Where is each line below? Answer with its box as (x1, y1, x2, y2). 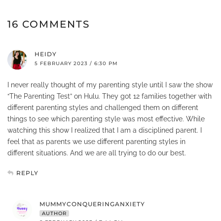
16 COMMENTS (7, 18, 90, 30)
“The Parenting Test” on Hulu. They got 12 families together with (7, 92, 212, 100)
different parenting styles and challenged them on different (7, 103, 198, 111)
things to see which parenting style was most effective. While (7, 114, 205, 123)
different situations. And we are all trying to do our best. (7, 148, 186, 157)
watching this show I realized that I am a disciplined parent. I (7, 126, 202, 134)
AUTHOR (42, 210, 67, 217)
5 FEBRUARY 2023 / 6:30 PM (35, 60, 118, 67)
